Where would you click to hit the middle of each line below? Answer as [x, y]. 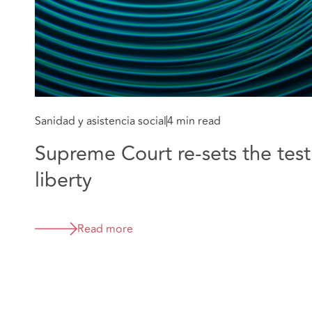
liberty [63, 181]
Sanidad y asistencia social [101, 122]
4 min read [194, 122]
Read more [105, 229]
